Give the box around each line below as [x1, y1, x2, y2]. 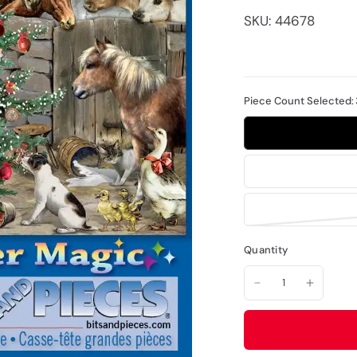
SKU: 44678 [244, 11, 315, 29]
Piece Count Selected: [244, 94, 354, 108]
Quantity [244, 243, 288, 257]
